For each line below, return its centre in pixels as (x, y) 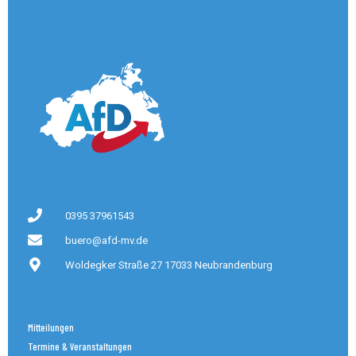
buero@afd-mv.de (106, 240)
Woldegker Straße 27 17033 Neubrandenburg (168, 265)
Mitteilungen (51, 327)
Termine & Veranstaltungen (80, 346)
